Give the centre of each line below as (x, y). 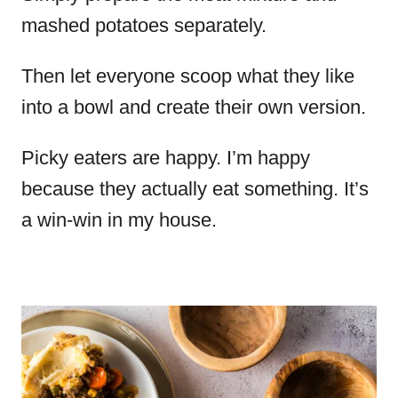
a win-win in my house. (119, 220)
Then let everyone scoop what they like (188, 76)
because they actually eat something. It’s (195, 189)
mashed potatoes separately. (147, 25)
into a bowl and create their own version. (196, 107)
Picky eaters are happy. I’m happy (166, 158)
